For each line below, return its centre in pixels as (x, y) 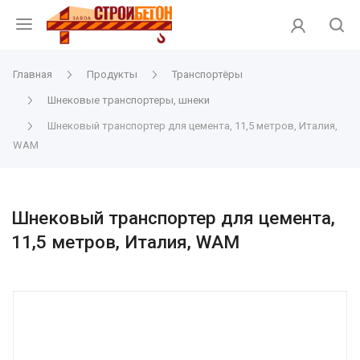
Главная (33, 74)
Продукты (112, 74)
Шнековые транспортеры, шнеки (129, 100)
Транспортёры (207, 74)
